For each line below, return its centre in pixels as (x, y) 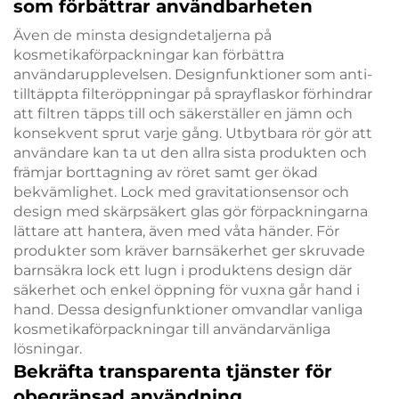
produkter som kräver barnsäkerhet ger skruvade (189, 251)
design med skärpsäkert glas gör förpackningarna (191, 212)
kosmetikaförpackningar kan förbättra (149, 55)
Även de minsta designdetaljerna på (142, 36)
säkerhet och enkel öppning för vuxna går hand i (187, 290)
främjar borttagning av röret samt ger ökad (166, 173)
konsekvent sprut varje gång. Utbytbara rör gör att (193, 134)
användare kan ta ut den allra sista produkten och (190, 153)
